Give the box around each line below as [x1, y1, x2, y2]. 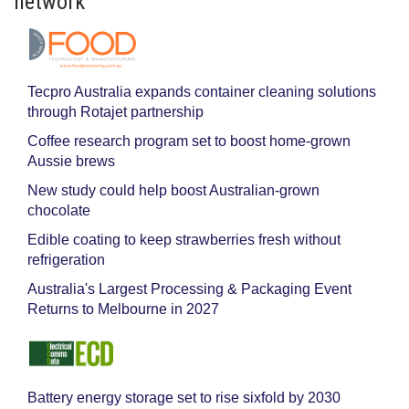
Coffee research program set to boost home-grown [27, 133, 351, 149]
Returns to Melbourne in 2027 [27, 301, 219, 317]
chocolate [27, 203, 90, 218]
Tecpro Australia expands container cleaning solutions [27, 84, 376, 100]
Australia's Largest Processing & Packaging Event [27, 281, 351, 297]
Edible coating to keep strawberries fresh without [27, 232, 341, 247]
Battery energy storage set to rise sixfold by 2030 [27, 390, 341, 405]
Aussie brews [27, 153, 115, 169]
